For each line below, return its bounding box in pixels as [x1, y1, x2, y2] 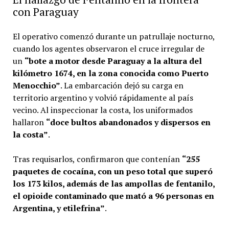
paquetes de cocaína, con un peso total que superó [12, 165, 213, 177]
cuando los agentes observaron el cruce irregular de [12, 42, 204, 54]
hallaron [12, 116, 46, 128]
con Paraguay [12, 4, 79, 19]
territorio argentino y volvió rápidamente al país [12, 91, 193, 103]
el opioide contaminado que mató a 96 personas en [12, 190, 214, 201]
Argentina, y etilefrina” [12, 202, 105, 214]
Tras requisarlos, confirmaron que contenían [12, 153, 182, 165]
